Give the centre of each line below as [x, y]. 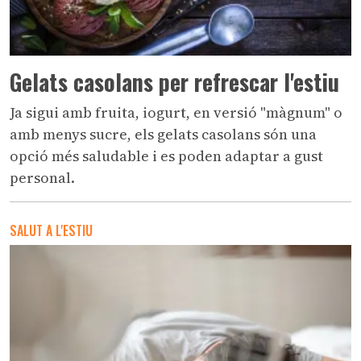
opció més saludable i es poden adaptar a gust [166, 156]
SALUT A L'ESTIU [51, 231]
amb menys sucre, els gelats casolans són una [163, 135]
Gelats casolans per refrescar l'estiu [174, 82]
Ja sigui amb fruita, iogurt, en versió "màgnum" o [176, 113]
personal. [42, 178]
